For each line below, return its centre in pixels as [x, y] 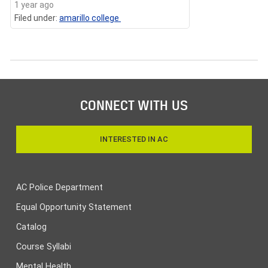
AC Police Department [60, 187]
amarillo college [90, 18]
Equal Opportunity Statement [74, 207]
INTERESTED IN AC [134, 139]
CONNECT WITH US [134, 105]
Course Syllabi [44, 246]
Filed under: [37, 18]
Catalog [31, 227]
